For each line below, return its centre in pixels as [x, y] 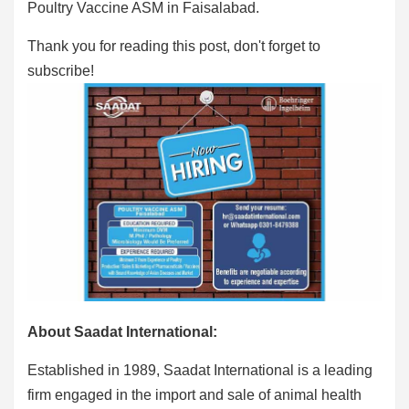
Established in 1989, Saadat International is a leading [200, 370]
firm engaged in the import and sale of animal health [194, 394]
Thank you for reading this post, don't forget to [174, 46]
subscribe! [61, 70]
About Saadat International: [122, 331]
